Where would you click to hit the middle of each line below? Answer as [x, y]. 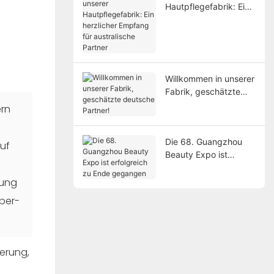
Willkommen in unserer [209, 78]
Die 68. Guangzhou [203, 141]
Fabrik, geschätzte [202, 91]
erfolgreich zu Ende [204, 167]
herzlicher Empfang [204, 19]
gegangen [185, 180]
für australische [195, 32]
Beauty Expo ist [196, 154]
